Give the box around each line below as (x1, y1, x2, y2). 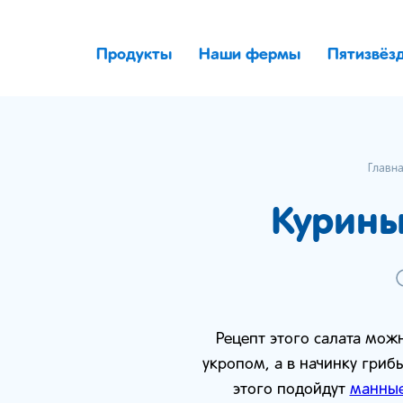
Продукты (96, 47, 172, 63)
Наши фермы (199, 47, 300, 63)
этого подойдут (232, 382, 350, 398)
